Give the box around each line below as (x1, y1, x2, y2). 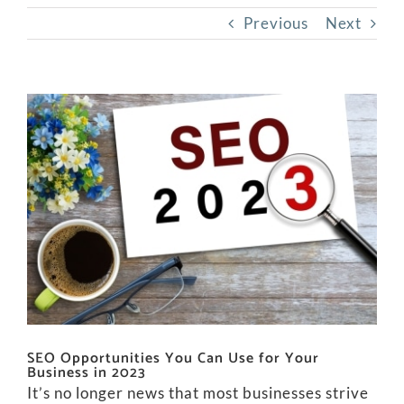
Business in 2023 (27, 361, 146, 386)
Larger (26, 120, 77, 139)
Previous (243, 14, 308, 32)
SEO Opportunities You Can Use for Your (27, 346, 319, 372)
